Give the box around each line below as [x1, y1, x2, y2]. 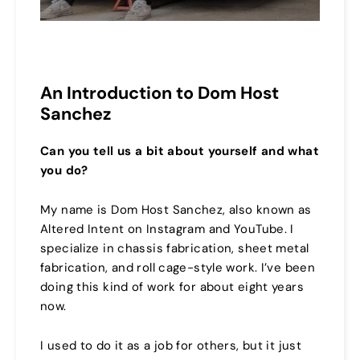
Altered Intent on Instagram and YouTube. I [40, 221, 294, 238]
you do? [40, 162, 88, 179]
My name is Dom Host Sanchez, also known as [40, 202, 312, 219]
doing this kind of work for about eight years [40, 279, 304, 296]
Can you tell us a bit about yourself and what [40, 143, 319, 160]
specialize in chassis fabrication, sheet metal [40, 240, 309, 257]
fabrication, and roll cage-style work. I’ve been [40, 260, 315, 276]
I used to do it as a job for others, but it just [40, 337, 301, 354]
